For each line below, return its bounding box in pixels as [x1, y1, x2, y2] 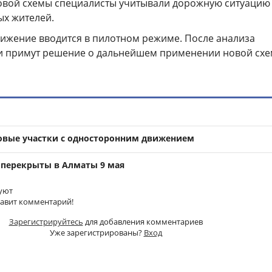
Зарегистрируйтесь [8, 216, 83, 227]
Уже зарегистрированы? [49, 226, 144, 238]
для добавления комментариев [83, 216, 203, 227]
